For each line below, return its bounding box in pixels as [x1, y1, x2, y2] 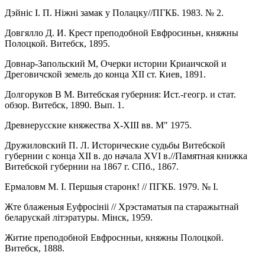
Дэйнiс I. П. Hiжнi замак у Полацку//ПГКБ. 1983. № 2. [5, 7, 224, 18]
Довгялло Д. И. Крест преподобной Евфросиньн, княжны [5, 27, 238, 38]
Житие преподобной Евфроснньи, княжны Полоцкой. [5, 232, 224, 243]
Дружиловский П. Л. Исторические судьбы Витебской [5, 140, 225, 150]
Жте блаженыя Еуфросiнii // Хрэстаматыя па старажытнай [5, 201, 239, 212]
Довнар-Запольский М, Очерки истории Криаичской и [5, 58, 227, 69]
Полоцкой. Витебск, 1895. [5, 38, 110, 49]
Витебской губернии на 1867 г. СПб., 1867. [5, 161, 179, 172]
